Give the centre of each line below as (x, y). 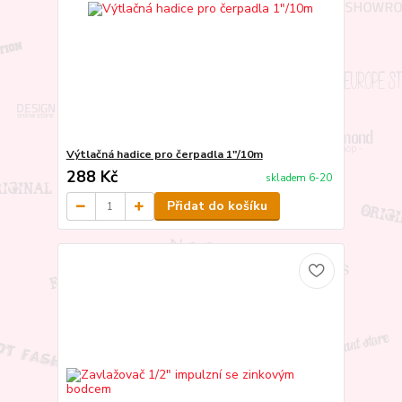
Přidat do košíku (217, 206)
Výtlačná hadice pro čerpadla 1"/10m (164, 155)
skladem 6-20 (298, 178)
